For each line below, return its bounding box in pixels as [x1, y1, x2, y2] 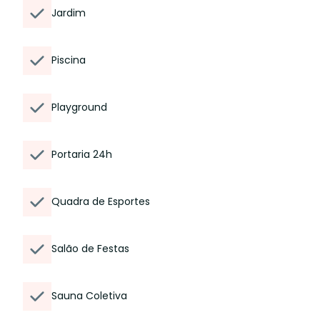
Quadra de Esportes [51, 194, 150, 209]
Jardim [51, 6, 86, 20]
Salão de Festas [51, 241, 129, 256]
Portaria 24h [51, 147, 112, 161]
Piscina [51, 53, 86, 67]
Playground [51, 100, 107, 114]
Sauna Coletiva [51, 289, 127, 303]
